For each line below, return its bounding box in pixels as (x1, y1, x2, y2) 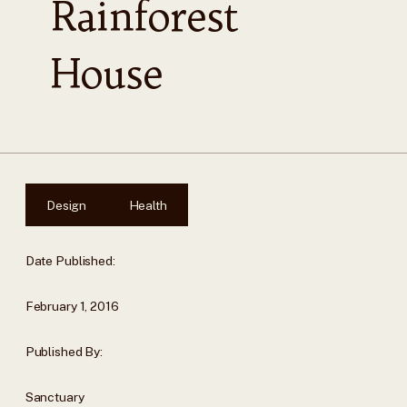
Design (45, 197, 87, 213)
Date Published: (25, 253, 115, 269)
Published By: (25, 343, 103, 359)
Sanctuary (25, 389, 84, 404)
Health (128, 197, 167, 213)
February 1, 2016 (25, 299, 119, 314)
